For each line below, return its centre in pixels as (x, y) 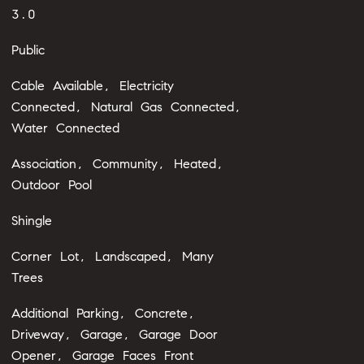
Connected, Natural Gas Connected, (126, 107)
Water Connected (65, 128)
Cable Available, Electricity (92, 86)
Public (28, 50)
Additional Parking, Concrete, (103, 313)
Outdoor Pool (51, 185)
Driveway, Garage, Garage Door (114, 334)
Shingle (31, 221)
